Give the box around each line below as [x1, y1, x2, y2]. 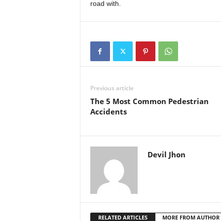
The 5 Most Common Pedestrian [90, 96, 209, 106]
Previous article [90, 83, 134, 92]
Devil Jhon [147, 149, 185, 159]
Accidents [90, 106, 127, 116]
